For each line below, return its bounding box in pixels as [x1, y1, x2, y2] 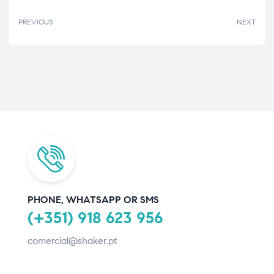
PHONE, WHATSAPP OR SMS [28, 193, 159, 206]
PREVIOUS [18, 17, 53, 27]
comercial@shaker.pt [28, 234, 117, 246]
